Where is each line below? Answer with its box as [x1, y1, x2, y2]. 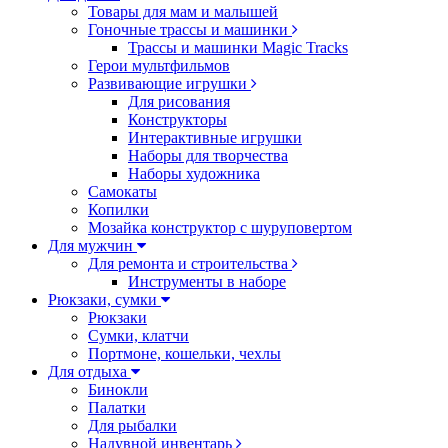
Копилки [88, 201, 149, 218]
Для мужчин [48, 237, 137, 254]
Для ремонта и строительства [88, 255, 292, 272]
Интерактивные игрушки [128, 129, 302, 146]
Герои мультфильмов [88, 57, 230, 74]
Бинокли [88, 381, 148, 398]
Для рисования [128, 93, 230, 110]
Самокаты [88, 183, 157, 200]
